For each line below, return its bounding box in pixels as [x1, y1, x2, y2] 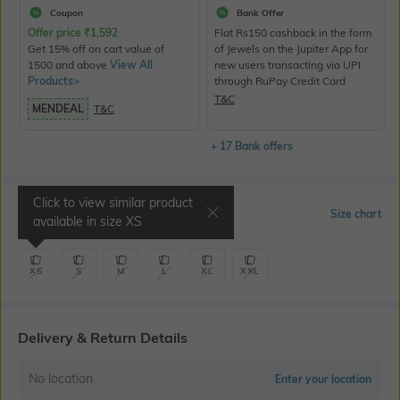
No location [29, 371, 93, 387]
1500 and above [28, 58, 110, 72]
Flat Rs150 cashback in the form [214, 26, 373, 40]
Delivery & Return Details [18, 329, 187, 347]
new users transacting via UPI [214, 58, 362, 72]
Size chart [330, 207, 382, 221]
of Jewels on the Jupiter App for [214, 42, 369, 56]
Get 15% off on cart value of [28, 42, 164, 56]
